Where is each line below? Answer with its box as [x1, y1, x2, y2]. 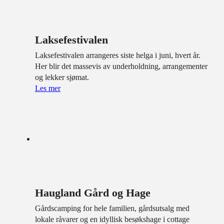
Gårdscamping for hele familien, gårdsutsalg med [35, 203, 189, 212]
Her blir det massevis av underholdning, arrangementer [35, 61, 207, 70]
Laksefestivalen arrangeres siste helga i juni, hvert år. [35, 50, 200, 59]
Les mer [35, 83, 60, 92]
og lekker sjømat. [35, 72, 89, 81]
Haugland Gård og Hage [35, 186, 150, 199]
